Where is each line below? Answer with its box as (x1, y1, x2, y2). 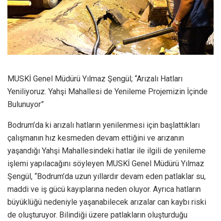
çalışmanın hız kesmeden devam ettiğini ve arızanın (7, 133, 184, 143)
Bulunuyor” (7, 99, 44, 109)
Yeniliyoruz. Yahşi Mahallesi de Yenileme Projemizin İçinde (7, 86, 208, 96)
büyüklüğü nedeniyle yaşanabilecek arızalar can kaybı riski (7, 197, 206, 207)
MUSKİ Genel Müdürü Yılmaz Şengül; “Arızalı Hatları (7, 74, 183, 83)
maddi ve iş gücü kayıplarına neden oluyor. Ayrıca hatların (7, 184, 201, 194)
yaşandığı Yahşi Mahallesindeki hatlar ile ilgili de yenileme (7, 146, 206, 155)
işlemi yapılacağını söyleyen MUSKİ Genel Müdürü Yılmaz (7, 158, 204, 168)
